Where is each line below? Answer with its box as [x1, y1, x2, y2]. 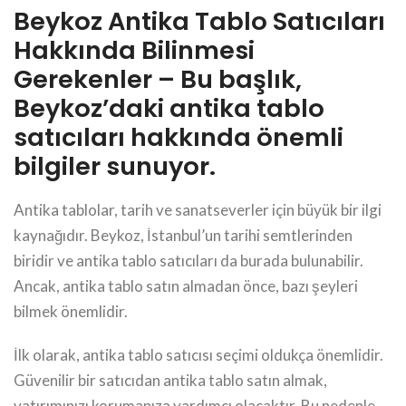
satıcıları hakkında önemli [14, 119, 343, 155]
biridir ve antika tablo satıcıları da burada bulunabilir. [14, 250, 363, 270]
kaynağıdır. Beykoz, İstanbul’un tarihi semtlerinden [14, 225, 353, 245]
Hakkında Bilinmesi [14, 32, 255, 68]
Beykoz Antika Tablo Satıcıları [14, 3, 385, 39]
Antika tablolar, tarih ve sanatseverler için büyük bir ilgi [14, 199, 382, 219]
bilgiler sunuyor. [14, 148, 216, 184]
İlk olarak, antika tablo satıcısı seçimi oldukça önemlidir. [14, 344, 383, 364]
